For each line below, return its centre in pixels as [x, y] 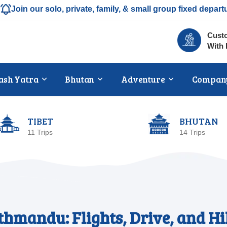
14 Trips [192, 132]
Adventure [143, 79]
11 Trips [40, 132]
